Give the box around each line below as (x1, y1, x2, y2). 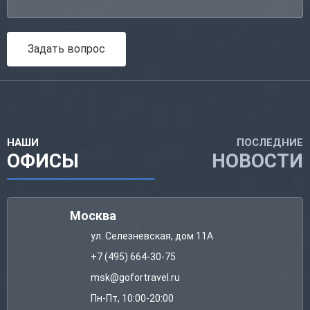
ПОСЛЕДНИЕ (237, 136, 303, 149)
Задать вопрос (28, 42, 105, 56)
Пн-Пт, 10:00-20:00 (91, 293, 174, 304)
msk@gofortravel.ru (91, 272, 180, 284)
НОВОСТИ (212, 149, 303, 173)
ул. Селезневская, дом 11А (91, 230, 213, 242)
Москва (70, 208, 116, 224)
